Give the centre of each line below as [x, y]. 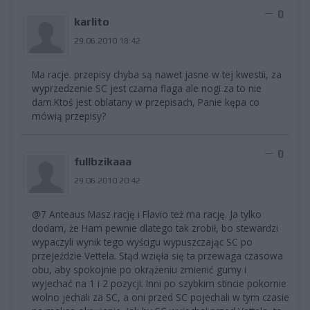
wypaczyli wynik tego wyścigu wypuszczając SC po [142, 241]
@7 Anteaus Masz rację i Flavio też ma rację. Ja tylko [147, 214]
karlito [91, 21]
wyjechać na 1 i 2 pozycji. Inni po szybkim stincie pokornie [159, 283]
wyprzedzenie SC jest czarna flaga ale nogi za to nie [147, 88]
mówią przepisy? [69, 116]
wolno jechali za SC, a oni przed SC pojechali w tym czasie [161, 297]
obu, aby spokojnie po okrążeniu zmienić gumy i [139, 269]
